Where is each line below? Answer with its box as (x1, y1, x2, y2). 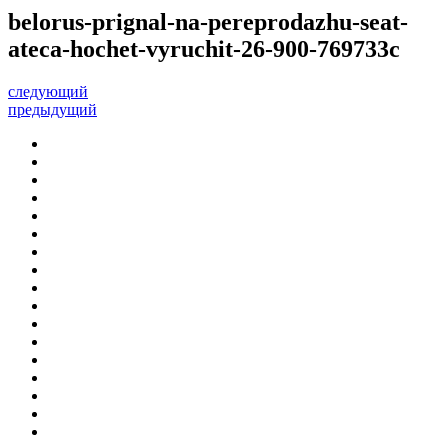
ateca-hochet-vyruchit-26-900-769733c (8, 35, 400, 62)
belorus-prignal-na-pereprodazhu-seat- (8, 8, 408, 35)
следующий (8, 82, 88, 100)
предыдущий (8, 100, 97, 118)
